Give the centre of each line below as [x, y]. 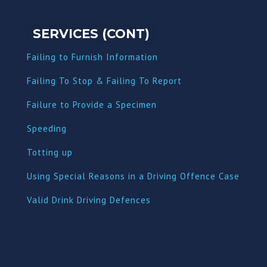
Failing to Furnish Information [92, 57]
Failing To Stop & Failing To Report [104, 80]
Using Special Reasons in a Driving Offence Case [133, 176]
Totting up [49, 152]
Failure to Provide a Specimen [91, 104]
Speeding [46, 128]
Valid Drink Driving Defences [89, 200]
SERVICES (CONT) [91, 33]
